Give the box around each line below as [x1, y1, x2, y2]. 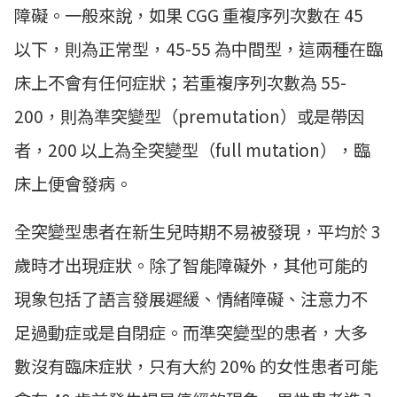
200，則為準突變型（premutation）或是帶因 [14, 104, 364, 129]
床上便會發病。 [14, 171, 132, 197]
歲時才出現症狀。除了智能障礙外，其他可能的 [14, 253, 368, 278]
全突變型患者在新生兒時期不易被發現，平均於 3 [14, 219, 381, 245]
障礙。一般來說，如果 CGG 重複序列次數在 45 [14, 3, 363, 28]
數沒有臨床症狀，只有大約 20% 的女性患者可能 [14, 354, 378, 379]
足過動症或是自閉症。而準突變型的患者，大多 [14, 320, 368, 346]
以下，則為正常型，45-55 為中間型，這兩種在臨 [14, 36, 383, 62]
